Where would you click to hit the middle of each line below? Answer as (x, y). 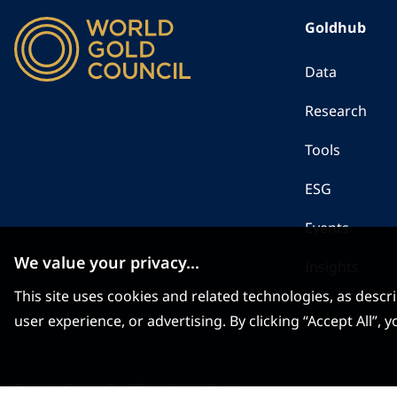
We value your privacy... (107, 262)
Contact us (40, 388)
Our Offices (135, 388)
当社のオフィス (200, 388)
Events (327, 228)
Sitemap (87, 388)
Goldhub (335, 27)
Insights (332, 267)
